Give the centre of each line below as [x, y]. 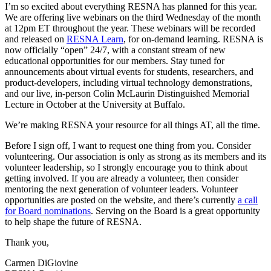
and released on [36, 39]
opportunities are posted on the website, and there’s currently [121, 200]
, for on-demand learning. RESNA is [193, 39]
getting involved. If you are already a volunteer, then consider [122, 178]
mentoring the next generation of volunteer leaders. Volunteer [121, 189]
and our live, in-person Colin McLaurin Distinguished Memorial [127, 94]
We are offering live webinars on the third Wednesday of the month [133, 18]
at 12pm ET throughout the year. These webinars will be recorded [130, 28]
